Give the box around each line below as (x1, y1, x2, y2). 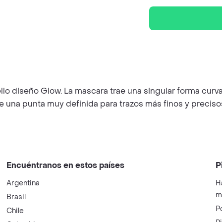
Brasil (6, 192, 26, 202)
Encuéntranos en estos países (6, 160, 125, 170)
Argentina (6, 178, 40, 188)
